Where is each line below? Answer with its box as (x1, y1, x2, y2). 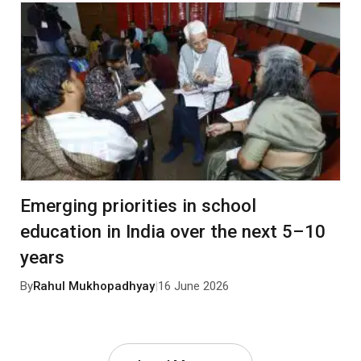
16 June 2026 (157, 279, 229, 294)
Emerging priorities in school (19, 194, 256, 216)
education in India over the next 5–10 (19, 220, 326, 242)
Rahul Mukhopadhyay (32, 279, 155, 294)
